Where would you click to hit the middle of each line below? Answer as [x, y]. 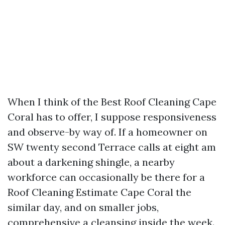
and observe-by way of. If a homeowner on [107, 132]
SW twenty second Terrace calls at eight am [112, 147]
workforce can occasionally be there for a [106, 177]
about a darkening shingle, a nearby [91, 162]
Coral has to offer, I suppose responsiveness [112, 117]
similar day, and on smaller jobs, [83, 207]
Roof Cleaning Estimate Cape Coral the [99, 192]
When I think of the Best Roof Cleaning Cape [112, 102]
